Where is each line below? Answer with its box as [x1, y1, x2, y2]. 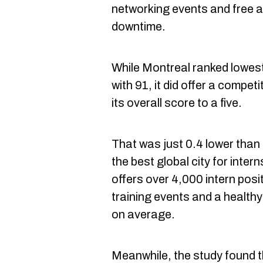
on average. [112, 207, 175, 221]
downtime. [112, 19, 166, 33]
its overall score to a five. [112, 96, 242, 109]
